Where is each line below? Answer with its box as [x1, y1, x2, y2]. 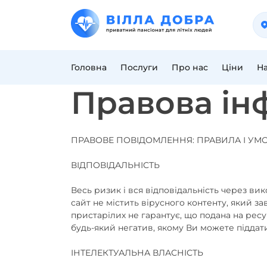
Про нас [171, 61, 208, 73]
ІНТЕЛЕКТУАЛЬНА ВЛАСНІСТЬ [71, 247, 203, 258]
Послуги [120, 61, 158, 73]
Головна [71, 61, 107, 73]
